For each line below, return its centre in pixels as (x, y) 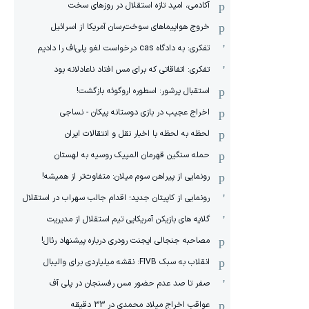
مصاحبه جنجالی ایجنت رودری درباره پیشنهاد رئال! (126, 241)
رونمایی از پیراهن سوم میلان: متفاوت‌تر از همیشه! (126, 177)
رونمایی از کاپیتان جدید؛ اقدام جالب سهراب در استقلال (116, 198)
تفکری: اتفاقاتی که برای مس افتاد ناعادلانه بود (132, 70)
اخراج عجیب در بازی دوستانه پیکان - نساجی (135, 112)
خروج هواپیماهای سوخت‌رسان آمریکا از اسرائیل (130, 27)
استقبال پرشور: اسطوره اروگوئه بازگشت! (143, 91)
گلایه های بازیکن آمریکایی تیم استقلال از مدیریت (128, 219)
